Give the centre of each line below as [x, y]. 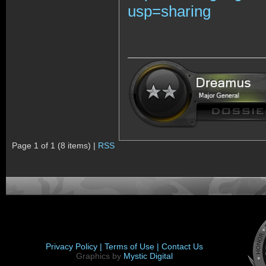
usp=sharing [169, 11]
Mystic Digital [148, 256]
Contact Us [182, 246]
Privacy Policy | [75, 246]
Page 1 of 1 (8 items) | [55, 145]
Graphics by [100, 256]
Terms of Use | [133, 246]
